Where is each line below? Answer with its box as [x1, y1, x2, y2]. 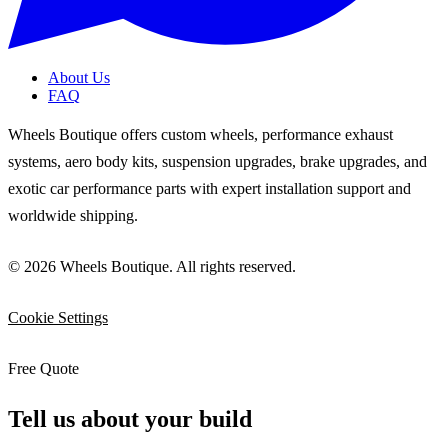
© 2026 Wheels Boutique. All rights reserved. [8, 258, 296, 276]
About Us [48, 69, 110, 87]
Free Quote [8, 360, 79, 378]
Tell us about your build [8, 406, 252, 433]
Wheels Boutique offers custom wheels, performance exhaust [8, 126, 393, 144]
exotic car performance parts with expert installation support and [8, 180, 411, 198]
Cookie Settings [8, 309, 108, 327]
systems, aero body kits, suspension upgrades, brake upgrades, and [8, 153, 427, 171]
